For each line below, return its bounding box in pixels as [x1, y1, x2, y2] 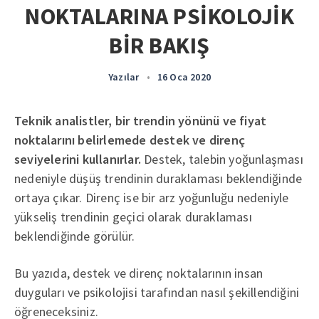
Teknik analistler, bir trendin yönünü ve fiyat [14, 113, 267, 129]
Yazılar [108, 70, 140, 83]
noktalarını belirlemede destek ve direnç [14, 132, 246, 148]
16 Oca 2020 [157, 70, 211, 83]
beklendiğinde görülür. [14, 228, 135, 244]
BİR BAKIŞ [109, 31, 210, 60]
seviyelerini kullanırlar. [14, 151, 141, 167]
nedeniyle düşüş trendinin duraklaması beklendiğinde [14, 170, 303, 187]
